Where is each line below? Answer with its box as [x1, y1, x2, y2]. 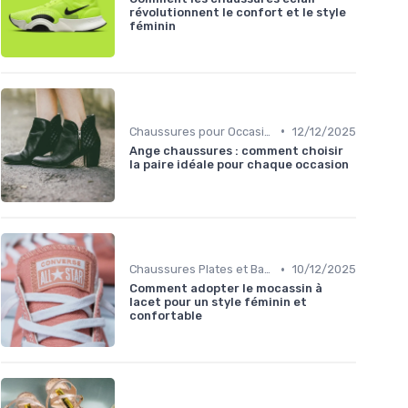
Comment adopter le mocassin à [129, 281, 322, 296]
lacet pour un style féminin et [129, 295, 307, 310]
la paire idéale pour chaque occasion [129, 157, 349, 171]
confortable [129, 309, 202, 323]
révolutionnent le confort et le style [129, 5, 346, 20]
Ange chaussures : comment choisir [129, 143, 343, 158]
